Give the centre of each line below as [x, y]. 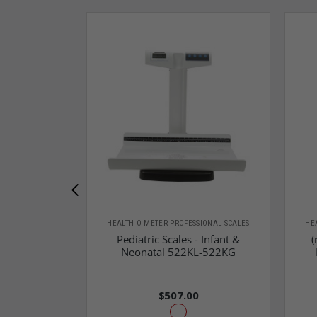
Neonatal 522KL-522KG [178, 252]
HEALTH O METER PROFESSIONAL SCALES [178, 224]
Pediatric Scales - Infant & [178, 240]
